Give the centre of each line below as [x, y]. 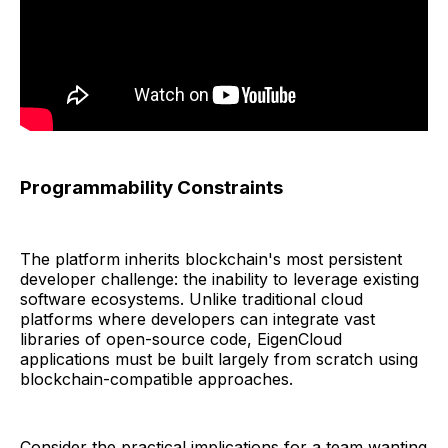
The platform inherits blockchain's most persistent [211, 258]
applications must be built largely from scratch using [219, 358]
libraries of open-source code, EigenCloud [181, 338]
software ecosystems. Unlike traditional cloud [191, 298]
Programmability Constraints [151, 188]
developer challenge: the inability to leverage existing [219, 278]
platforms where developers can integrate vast [197, 318]
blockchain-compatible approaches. [156, 378]
